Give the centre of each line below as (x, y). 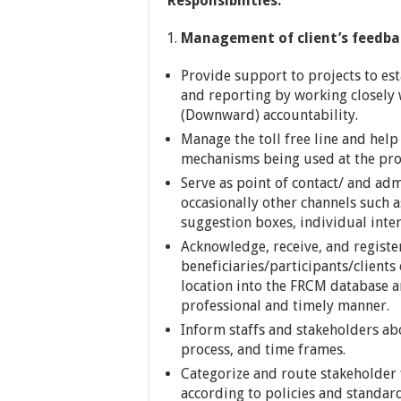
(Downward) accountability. (269, 115)
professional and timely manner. (285, 306)
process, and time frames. (263, 350)
